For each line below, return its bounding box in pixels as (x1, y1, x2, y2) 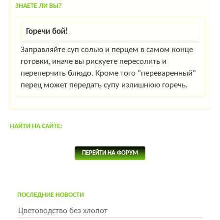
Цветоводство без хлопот (18, 207, 108, 216)
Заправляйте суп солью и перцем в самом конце (21, 46, 193, 55)
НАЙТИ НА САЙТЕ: (10, 123, 62, 131)
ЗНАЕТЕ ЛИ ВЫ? (15, 2, 61, 10)
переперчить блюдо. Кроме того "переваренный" (21, 69, 196, 78)
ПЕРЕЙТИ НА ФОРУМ (82, 150, 138, 157)
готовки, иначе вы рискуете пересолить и (21, 57, 166, 66)
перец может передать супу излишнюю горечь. (21, 81, 188, 90)
